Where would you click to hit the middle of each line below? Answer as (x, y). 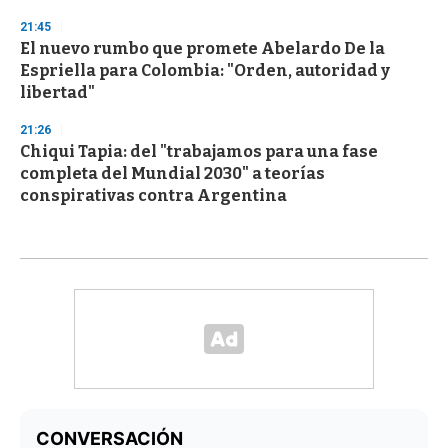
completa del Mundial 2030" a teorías (172, 174)
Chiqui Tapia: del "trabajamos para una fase (199, 152)
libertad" (57, 93)
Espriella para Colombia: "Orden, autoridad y (205, 71)
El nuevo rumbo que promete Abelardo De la (202, 49)
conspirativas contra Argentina (153, 196)
